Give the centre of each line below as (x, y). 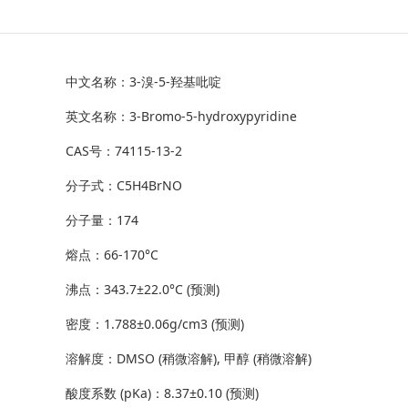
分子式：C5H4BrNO (124, 186)
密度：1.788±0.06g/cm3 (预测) (155, 324)
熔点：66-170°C (112, 255)
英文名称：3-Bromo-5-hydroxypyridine (181, 117)
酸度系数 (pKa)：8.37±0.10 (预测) (162, 393)
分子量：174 (102, 220)
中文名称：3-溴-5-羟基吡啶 (143, 82)
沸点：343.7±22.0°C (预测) (143, 290)
